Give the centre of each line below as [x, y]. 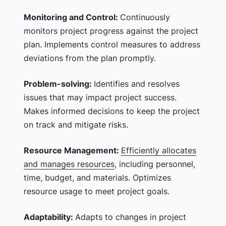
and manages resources [69, 164]
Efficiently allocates [158, 150]
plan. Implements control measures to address [112, 44]
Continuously [145, 17]
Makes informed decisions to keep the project [111, 111]
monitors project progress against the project [111, 31]
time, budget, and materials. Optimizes [97, 178]
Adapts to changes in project [130, 217]
